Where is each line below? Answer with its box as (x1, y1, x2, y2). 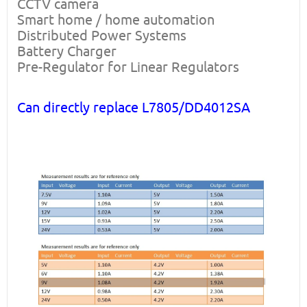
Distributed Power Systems (17, 27, 186, 43)
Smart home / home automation (17, 12, 214, 27)
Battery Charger (17, 43, 116, 59)
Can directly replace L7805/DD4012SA (17, 99, 250, 115)
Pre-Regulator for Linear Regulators (17, 59, 239, 75)
